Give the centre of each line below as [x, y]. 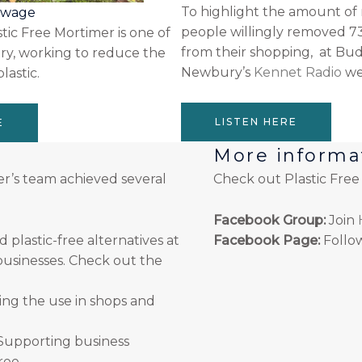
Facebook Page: [267, 240]
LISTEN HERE [256, 121]
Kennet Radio [298, 72]
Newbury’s [217, 72]
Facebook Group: [269, 220]
